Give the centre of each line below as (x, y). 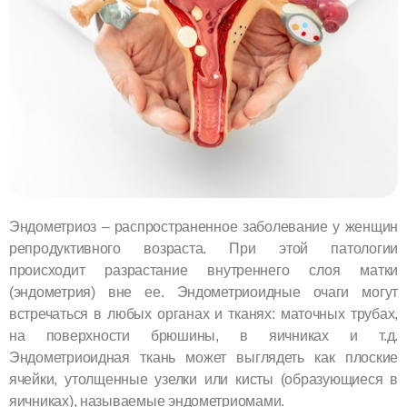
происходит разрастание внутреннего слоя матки (203, 270)
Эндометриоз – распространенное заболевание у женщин (203, 226)
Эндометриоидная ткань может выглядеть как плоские (203, 357)
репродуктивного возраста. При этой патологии (203, 248)
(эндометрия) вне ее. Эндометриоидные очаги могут (203, 292)
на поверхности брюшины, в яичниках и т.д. (203, 335)
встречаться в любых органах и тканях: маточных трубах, (203, 313)
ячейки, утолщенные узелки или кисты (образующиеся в (203, 379)
